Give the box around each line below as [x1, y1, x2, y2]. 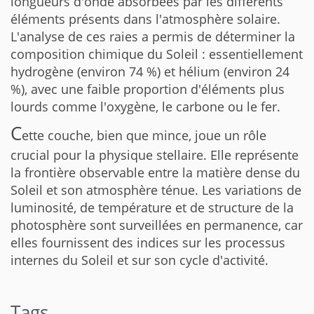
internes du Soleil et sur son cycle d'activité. [11, 252, 268, 268]
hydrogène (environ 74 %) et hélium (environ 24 [11, 63, 289, 80]
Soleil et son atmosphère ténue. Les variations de [11, 182, 301, 198]
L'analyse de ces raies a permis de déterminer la [11, 28, 295, 45]
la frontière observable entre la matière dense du [11, 164, 300, 181]
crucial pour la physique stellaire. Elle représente [11, 146, 299, 163]
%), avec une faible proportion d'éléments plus [11, 81, 285, 97]
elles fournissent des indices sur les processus [11, 234, 285, 251]
